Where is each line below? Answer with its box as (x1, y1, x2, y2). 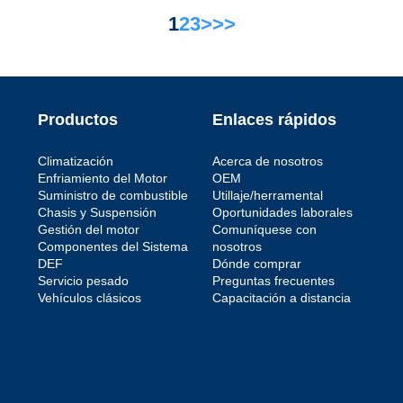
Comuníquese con (211, 221, 317, 237)
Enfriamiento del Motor (38, 170, 167, 185)
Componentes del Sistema (38, 238, 188, 254)
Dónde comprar (211, 255, 301, 271)
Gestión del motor (38, 221, 139, 237)
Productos (38, 110, 118, 129)
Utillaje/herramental (211, 187, 323, 202)
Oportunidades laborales (211, 204, 353, 219)
